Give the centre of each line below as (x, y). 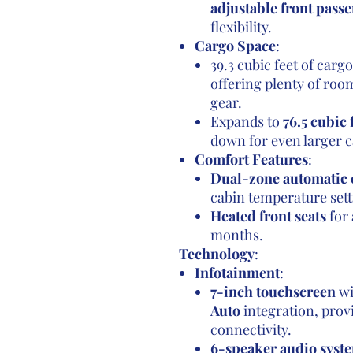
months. (236, 235)
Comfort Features (251, 159)
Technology (216, 254)
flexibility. (241, 27)
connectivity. (251, 329)
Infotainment (237, 273)
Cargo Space (235, 46)
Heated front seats (268, 216)
